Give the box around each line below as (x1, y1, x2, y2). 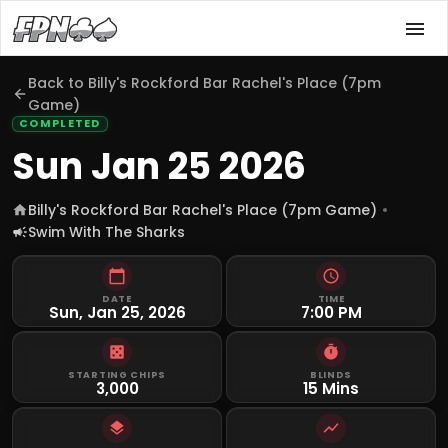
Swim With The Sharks (28, 222, 185, 242)
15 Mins (303, 378, 359, 399)
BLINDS (309, 368, 353, 381)
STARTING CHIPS (67, 368, 167, 381)
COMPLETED (19, 116, 101, 131)
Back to (28, 73, 88, 93)
